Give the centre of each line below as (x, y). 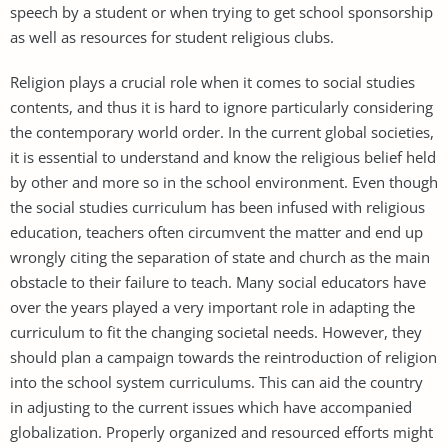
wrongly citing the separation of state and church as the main (220, 256)
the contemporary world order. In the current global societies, (222, 131)
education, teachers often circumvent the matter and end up (216, 231)
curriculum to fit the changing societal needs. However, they (216, 331)
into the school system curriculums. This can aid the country (216, 381)
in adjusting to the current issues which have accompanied (211, 406)
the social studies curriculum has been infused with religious (217, 206)
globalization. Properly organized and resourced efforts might (221, 431)
